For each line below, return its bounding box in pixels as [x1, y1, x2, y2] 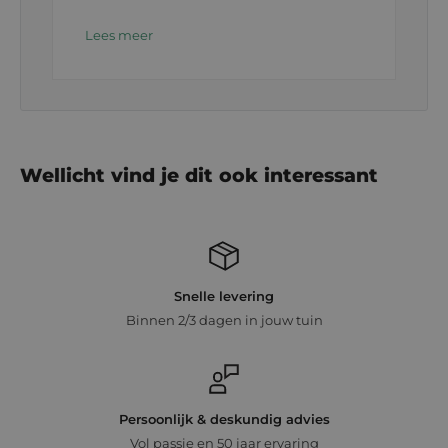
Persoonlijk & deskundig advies [118, 411, 330, 428]
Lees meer [85, 27, 153, 44]
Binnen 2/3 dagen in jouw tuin [125, 312, 323, 329]
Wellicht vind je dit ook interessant [20, 164, 378, 188]
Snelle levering [174, 288, 274, 305]
